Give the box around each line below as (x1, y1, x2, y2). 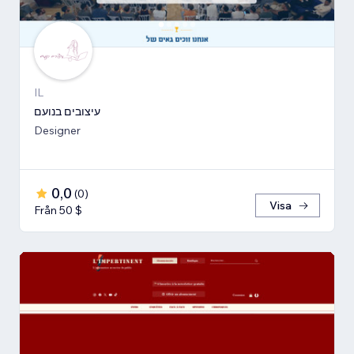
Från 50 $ (34, 203, 82, 218)
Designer (34, 123, 81, 138)
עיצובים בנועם (34, 104, 100, 119)
